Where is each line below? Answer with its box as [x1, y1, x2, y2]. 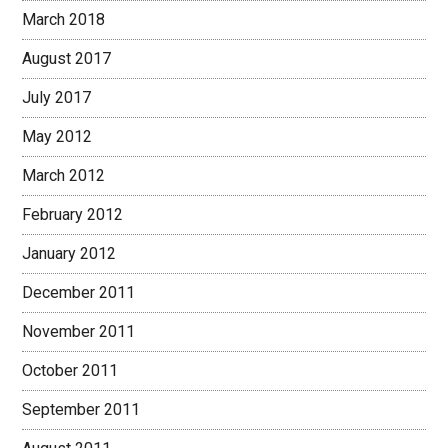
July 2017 [22, 88, 92, 107]
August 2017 [22, 49, 112, 68]
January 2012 [22, 244, 117, 263]
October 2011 [22, 361, 119, 380]
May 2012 [22, 127, 93, 146]
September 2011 [22, 400, 141, 419]
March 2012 [22, 166, 106, 185]
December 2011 [22, 283, 136, 302]
